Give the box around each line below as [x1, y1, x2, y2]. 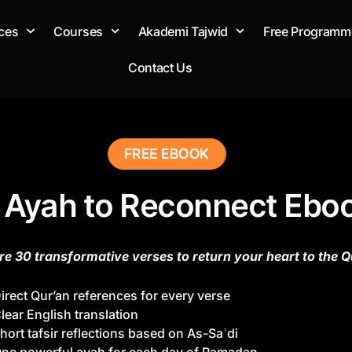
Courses [53, 23, 103, 39]
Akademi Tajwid [137, 23, 229, 39]
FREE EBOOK [123, 145, 210, 163]
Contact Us [127, 59, 192, 75]
